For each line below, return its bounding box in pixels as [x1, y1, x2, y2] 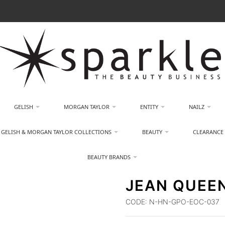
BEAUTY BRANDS [87, 153, 131, 161]
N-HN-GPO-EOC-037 [147, 197, 220, 206]
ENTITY [140, 103, 158, 110]
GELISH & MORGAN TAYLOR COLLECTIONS [1, 128, 112, 136]
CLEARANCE [193, 128, 224, 136]
